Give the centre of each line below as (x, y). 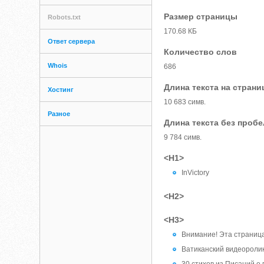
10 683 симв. (185, 102)
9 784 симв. (183, 137)
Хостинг (61, 90)
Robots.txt (65, 17)
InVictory (196, 173)
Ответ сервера (72, 41)
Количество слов (201, 52)
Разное (59, 114)
